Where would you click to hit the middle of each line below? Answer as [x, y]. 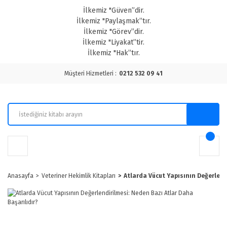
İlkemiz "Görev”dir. [113, 32]
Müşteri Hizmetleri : [90, 73]
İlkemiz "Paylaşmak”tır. [113, 21]
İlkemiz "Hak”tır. [113, 53]
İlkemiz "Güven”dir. [113, 10]
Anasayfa [21, 176]
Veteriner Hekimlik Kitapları [79, 176]
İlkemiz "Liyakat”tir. [113, 42]
